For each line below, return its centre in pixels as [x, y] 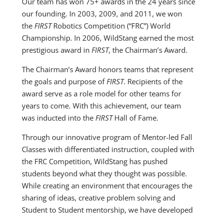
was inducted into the [58, 117]
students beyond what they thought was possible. [104, 173]
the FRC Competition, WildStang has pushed [94, 161]
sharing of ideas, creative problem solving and [98, 197]
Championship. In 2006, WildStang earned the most [108, 38]
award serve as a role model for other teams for [101, 93]
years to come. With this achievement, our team [101, 105]
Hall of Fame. [135, 117]
